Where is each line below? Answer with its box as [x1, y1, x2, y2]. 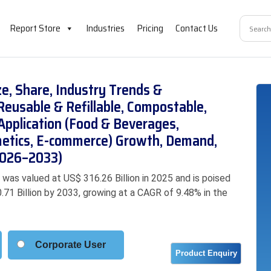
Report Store [9, 21, 60, 36]
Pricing [136, 21, 163, 36]
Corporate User [35, 240, 106, 250]
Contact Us [175, 21, 218, 36]
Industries [85, 21, 125, 36]
